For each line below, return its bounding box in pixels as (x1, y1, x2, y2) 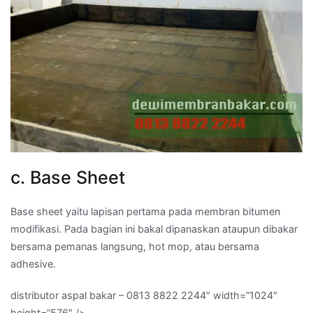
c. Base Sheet (10, 166, 125, 188)
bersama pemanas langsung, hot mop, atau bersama (10, 240, 259, 252)
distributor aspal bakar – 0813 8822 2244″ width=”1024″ (10, 289, 277, 301)
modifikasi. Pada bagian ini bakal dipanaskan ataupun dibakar (10, 222, 298, 235)
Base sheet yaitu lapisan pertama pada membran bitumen (10, 205, 280, 217)
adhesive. (10, 257, 56, 270)
